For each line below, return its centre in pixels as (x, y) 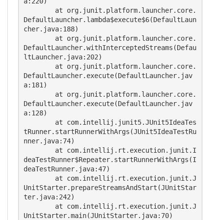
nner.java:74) (49, 141)
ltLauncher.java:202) (63, 57)
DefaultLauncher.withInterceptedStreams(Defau (110, 48)
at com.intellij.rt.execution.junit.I (39, 150)
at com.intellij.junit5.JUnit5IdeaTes (39, 122)
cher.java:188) (51, 29)
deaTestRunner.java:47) (67, 169)
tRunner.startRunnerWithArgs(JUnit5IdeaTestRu (110, 132)
